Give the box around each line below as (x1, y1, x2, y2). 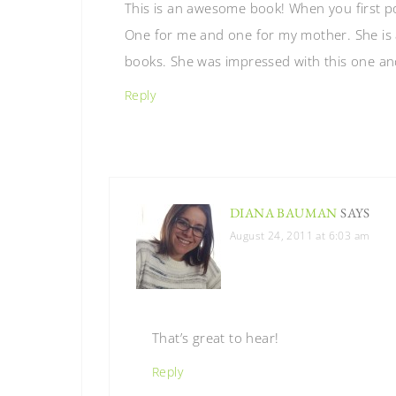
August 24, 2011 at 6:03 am (230, 228, 370, 243)
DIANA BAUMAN (230, 204, 338, 221)
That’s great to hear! (152, 329, 279, 346)
